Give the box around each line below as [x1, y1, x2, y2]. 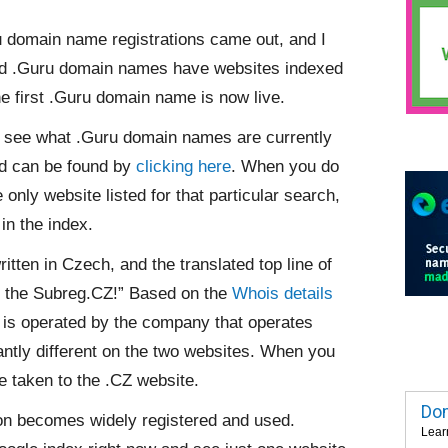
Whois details [232, 284, 333, 303]
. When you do [231, 157, 339, 176]
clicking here [136, 157, 231, 176]
